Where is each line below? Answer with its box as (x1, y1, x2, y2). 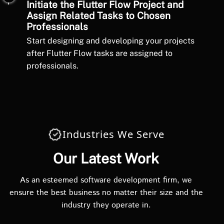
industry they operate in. (61, 199, 151, 211)
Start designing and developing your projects (26, 36, 194, 45)
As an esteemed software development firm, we (20, 174, 192, 186)
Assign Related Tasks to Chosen (26, 10, 170, 21)
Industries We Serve (62, 127, 164, 141)
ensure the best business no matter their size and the (9, 187, 203, 198)
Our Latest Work (53, 150, 159, 166)
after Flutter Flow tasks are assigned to (26, 48, 172, 58)
